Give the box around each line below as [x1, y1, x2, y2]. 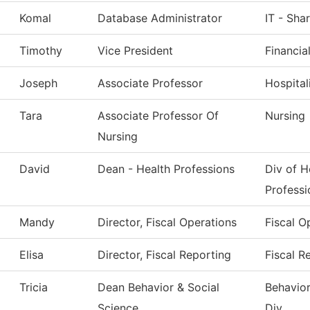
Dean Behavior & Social [98, 280, 219, 295]
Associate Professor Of [98, 109, 219, 123]
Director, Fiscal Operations [98, 215, 237, 230]
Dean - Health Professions [98, 162, 235, 176]
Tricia [19, 280, 48, 295]
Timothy [19, 44, 62, 58]
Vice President [98, 44, 173, 58]
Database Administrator [98, 11, 222, 26]
